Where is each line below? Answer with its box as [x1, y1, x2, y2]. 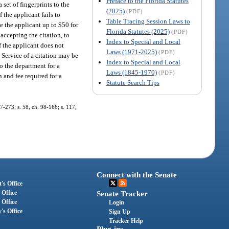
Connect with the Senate [97, 171, 177, 179]
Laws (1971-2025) [106, 48, 157, 56]
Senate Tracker [97, 190, 148, 198]
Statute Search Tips [106, 78, 159, 86]
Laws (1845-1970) [106, 68, 157, 76]
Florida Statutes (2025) [106, 27, 170, 35]
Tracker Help [109, 217, 144, 225]
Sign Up [109, 208, 131, 216]
